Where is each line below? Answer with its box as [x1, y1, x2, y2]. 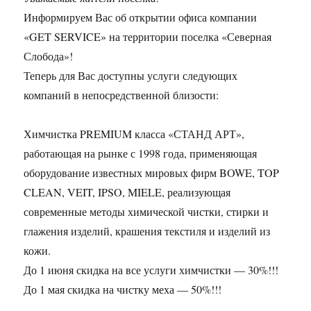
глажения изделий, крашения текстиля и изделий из [24, 224, 271, 239]
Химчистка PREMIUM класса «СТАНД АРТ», [24, 126, 245, 142]
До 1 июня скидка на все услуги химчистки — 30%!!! [24, 262, 279, 278]
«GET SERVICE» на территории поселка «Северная [24, 29, 272, 44]
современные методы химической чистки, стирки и [24, 204, 269, 219]
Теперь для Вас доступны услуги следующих [24, 68, 238, 83]
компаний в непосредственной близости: [24, 87, 219, 103]
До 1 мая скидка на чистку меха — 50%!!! [24, 282, 222, 297]
